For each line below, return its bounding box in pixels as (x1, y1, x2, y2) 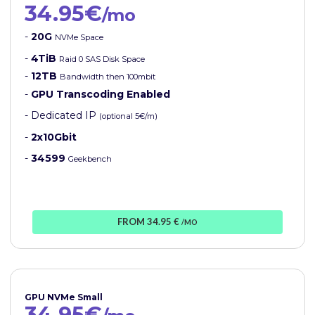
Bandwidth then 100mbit (60, 72, 155, 82)
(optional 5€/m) (99, 111, 157, 122)
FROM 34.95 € (117, 216, 181, 228)
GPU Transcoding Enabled (31, 88, 170, 101)
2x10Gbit (31, 131, 77, 144)
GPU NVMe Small (25, 292, 103, 303)
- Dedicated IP (25, 109, 99, 122)
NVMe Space (55, 32, 103, 43)
